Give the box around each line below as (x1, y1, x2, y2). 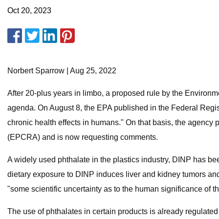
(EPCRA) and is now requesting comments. (7, 133, 158, 142)
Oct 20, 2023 (7, 6, 51, 15)
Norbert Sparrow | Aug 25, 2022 (7, 66, 116, 75)
